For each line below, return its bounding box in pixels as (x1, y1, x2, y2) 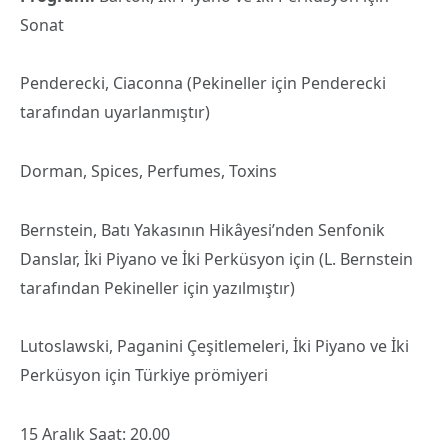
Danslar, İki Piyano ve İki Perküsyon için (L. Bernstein (20, 247, 413, 270)
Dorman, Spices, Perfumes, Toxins (20, 160, 277, 183)
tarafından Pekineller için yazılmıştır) (20, 276, 295, 299)
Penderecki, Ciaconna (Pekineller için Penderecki (20, 72, 386, 95)
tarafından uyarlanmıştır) (20, 101, 210, 124)
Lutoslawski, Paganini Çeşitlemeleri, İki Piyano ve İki (20, 335, 409, 358)
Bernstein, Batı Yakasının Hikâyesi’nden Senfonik (20, 218, 385, 241)
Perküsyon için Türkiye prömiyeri (20, 364, 268, 387)
